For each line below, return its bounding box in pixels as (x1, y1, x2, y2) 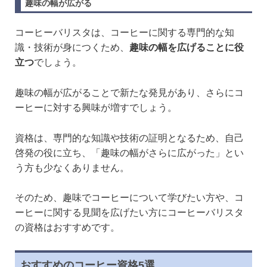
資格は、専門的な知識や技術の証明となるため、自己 (15, 132, 244, 143)
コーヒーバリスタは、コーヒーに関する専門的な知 (15, 27, 234, 38)
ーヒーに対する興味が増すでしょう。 (15, 103, 177, 113)
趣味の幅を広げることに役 (129, 42, 244, 53)
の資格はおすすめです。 (15, 222, 120, 233)
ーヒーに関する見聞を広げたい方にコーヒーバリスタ (15, 207, 244, 218)
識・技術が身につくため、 (15, 42, 129, 53)
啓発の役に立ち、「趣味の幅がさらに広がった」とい (15, 147, 244, 158)
